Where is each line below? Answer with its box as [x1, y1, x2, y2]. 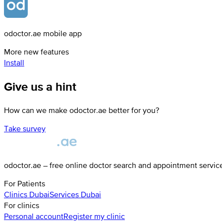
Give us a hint [4, 78, 76, 96]
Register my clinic [63, 212, 125, 221]
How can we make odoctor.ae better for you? [4, 106, 159, 115]
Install [4, 58, 24, 67]
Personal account [4, 212, 63, 221]
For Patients [4, 179, 45, 188]
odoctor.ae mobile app [4, 29, 82, 38]
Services [50, 190, 79, 199]
